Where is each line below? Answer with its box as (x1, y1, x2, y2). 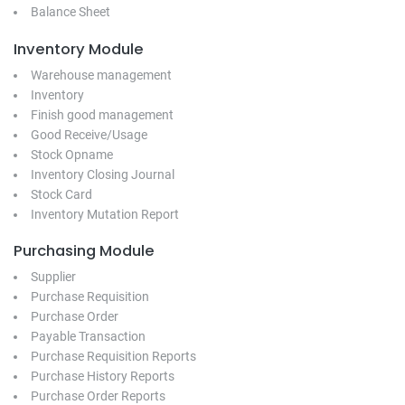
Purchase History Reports (31, 369, 174, 384)
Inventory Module (14, 38, 144, 60)
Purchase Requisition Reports (31, 349, 196, 364)
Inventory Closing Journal (31, 166, 174, 182)
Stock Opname (31, 146, 113, 162)
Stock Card (31, 186, 92, 202)
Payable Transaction (31, 329, 146, 344)
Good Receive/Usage (31, 127, 147, 142)
